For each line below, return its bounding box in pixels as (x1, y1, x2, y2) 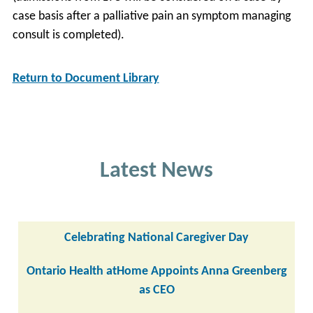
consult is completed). (12, 29, 124, 41)
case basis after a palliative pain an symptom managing (12, 10, 291, 22)
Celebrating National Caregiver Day (64, 232, 249, 245)
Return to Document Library (12, 72, 159, 85)
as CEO (138, 284, 175, 296)
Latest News (100, 160, 213, 183)
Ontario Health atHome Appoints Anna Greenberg (26, 265, 287, 277)
